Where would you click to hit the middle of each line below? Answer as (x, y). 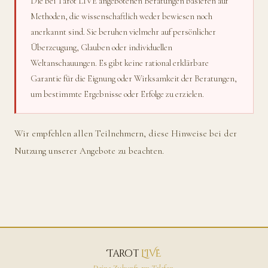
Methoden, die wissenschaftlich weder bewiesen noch (121, 16)
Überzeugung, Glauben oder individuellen (101, 47)
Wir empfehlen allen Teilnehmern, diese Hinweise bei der (126, 134)
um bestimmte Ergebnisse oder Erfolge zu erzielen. (117, 94)
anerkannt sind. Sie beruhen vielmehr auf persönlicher (123, 31)
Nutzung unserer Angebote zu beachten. (89, 151)
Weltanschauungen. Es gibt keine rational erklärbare (120, 63)
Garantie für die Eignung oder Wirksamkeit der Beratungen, (134, 78)
